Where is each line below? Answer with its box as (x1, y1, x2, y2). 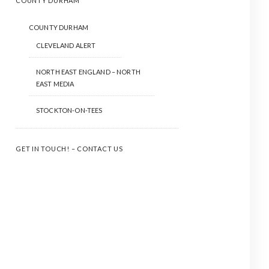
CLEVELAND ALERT (36, 41, 96, 49)
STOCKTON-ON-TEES (36, 106, 103, 114)
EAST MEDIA (36, 80, 74, 88)
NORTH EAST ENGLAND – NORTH (36, 68, 141, 76)
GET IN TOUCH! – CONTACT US (16, 145, 123, 153)
